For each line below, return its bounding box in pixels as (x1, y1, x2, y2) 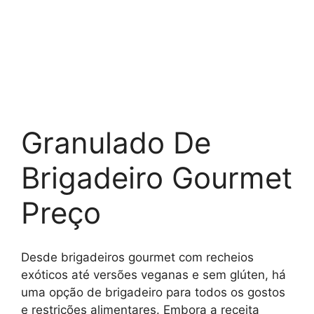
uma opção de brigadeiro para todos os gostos (21, 285, 285, 299)
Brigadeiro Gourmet (21, 160, 292, 196)
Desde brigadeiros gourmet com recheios (21, 250, 254, 264)
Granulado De (21, 125, 211, 161)
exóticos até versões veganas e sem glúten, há (21, 267, 286, 282)
